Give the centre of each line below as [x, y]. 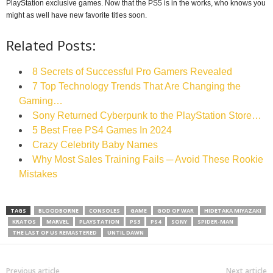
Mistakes [38, 174]
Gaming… [41, 101]
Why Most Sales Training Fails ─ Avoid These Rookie [148, 160]
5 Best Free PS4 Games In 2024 [102, 130]
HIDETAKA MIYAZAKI [233, 211]
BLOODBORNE [58, 211]
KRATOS [24, 222]
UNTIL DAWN [126, 233]
